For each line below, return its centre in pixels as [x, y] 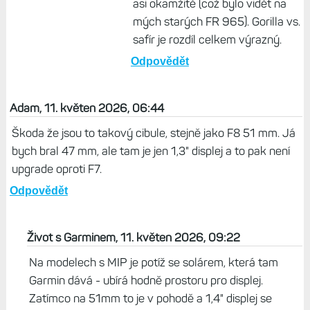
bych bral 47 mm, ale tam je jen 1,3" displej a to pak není [151, 151]
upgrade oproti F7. [56, 169]
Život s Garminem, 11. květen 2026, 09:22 [133, 238]
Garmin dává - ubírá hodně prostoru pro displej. [146, 281]
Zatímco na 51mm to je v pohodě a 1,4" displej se [150, 299]
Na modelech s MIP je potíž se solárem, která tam [153, 263]
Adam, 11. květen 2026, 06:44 [86, 108]
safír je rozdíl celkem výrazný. [207, 40]
